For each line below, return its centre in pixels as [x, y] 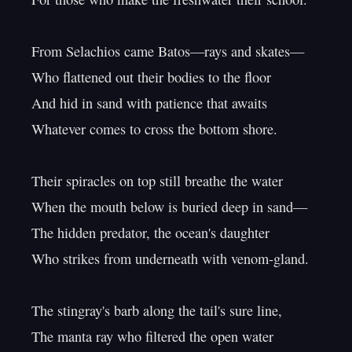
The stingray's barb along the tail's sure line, [157, 310]
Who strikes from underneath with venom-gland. [170, 258]
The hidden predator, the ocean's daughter [150, 233]
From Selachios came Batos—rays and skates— [168, 51]
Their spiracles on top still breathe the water [157, 181]
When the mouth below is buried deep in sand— [169, 207]
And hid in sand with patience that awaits [149, 103]
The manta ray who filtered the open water [152, 336]
